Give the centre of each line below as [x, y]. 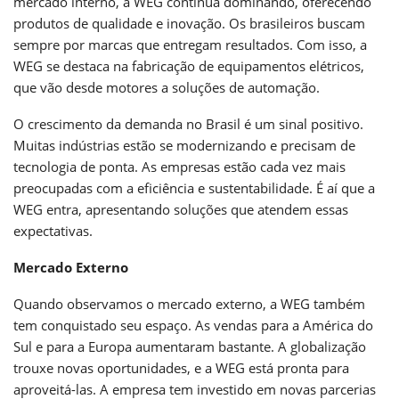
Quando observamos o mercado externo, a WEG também [189, 303]
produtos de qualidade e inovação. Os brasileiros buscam [189, 23]
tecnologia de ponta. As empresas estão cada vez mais [179, 166]
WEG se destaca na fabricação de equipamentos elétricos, [189, 65]
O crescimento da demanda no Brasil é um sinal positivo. [188, 123]
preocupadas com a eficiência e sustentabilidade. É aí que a [194, 187]
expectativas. [53, 230]
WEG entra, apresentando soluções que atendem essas [181, 209]
